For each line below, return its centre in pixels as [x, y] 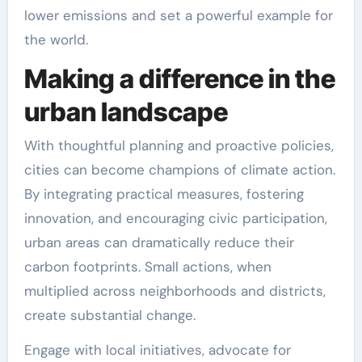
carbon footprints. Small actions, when [147, 267]
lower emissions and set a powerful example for [178, 15]
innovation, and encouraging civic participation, [175, 219]
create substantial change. [109, 316]
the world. [56, 39]
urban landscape [126, 112]
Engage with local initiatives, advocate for [157, 350]
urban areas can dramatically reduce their [159, 243]
